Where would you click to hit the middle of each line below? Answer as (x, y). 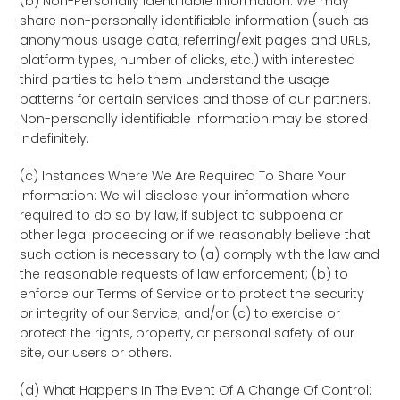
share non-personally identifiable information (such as (195, 21)
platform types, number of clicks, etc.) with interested (188, 60)
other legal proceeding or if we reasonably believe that (196, 235)
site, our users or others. (96, 353)
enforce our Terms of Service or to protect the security (192, 294)
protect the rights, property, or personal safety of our (187, 333)
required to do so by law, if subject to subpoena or (182, 215)
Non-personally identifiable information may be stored (194, 119)
